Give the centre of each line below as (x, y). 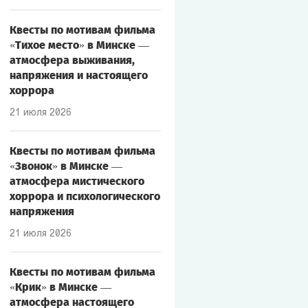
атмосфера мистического (77, 181)
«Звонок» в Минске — (66, 166)
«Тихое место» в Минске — (79, 45)
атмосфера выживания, (72, 60)
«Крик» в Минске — (60, 287)
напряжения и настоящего (78, 75)
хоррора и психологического (85, 196)
